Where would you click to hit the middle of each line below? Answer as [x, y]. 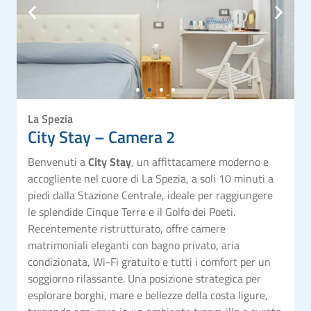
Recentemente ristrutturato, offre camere [127, 228]
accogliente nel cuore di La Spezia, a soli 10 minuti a [151, 178]
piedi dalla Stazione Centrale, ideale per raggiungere [150, 195]
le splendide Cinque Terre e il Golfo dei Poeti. [132, 211]
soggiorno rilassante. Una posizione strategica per [144, 278]
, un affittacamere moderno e [200, 161]
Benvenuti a [58, 161]
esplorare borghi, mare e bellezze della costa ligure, [148, 295]
